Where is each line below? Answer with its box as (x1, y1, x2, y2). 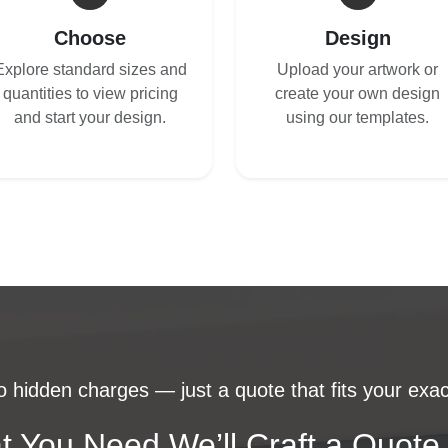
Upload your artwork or (277, 60, 439, 78)
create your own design (275, 84, 441, 102)
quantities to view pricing (2, 84, 178, 102)
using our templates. (286, 108, 430, 126)
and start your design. (14, 108, 167, 126)
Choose (54, 26, 127, 49)
